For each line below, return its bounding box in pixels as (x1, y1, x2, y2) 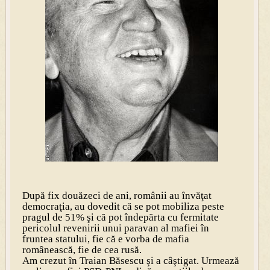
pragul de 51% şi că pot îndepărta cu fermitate (22, 211, 219, 223)
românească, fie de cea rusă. (22, 243, 142, 256)
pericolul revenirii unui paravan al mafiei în (22, 222, 209, 234)
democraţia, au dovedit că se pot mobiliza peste (22, 200, 224, 212)
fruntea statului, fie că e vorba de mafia (22, 233, 189, 245)
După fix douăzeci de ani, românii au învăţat (22, 189, 212, 201)
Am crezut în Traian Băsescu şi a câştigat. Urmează (22, 254, 239, 266)
